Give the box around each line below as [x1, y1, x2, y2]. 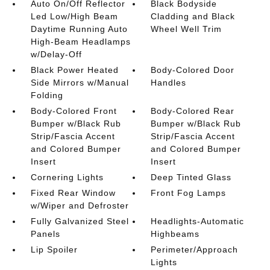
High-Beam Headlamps [30, 37, 131, 47]
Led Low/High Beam [30, 11, 118, 22]
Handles [151, 78, 187, 88]
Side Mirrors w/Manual [30, 78, 129, 88]
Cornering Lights [30, 172, 104, 183]
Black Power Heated [30, 65, 119, 75]
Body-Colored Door [151, 65, 235, 75]
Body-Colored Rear [151, 106, 235, 116]
